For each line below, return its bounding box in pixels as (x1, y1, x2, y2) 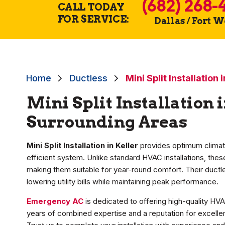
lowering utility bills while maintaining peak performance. (27, 177, 218, 187)
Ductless (69, 73, 107, 84)
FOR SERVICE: (57, 13, 129, 25)
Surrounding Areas (27, 112, 187, 132)
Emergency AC (27, 196, 83, 206)
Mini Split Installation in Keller (27, 141, 138, 151)
